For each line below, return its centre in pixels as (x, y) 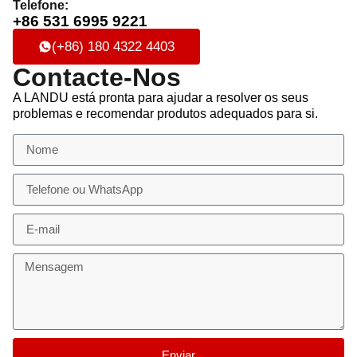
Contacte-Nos (97, 78)
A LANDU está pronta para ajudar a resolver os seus (161, 98)
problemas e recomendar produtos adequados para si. (165, 114)
